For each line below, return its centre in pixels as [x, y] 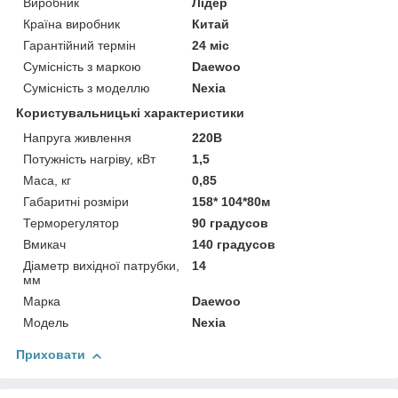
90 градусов [231, 223]
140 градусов [234, 245]
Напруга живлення [77, 138]
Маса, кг [47, 181]
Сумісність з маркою [82, 67]
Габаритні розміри [76, 202]
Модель [46, 323]
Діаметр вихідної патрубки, [101, 266]
